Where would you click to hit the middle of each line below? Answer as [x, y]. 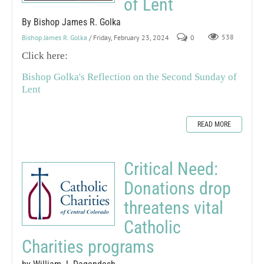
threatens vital [174, 207]
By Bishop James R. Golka [71, 22]
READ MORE [214, 124]
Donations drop [177, 188]
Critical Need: [171, 169]
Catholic [152, 227]
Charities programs [88, 246]
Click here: [45, 55]
